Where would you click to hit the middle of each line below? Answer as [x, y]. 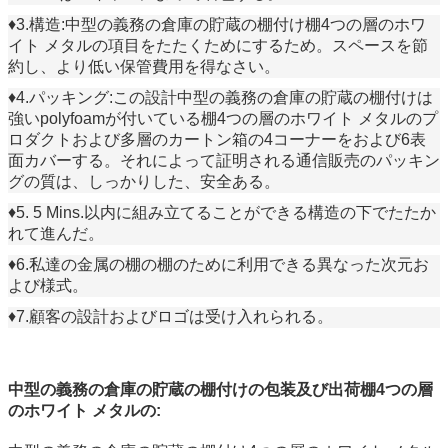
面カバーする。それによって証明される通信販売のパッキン [224, 160]
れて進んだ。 [56, 233]
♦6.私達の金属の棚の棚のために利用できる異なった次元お [218, 264]
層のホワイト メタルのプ [348, 118]
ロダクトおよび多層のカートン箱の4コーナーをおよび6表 [217, 139]
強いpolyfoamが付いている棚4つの [133, 118]
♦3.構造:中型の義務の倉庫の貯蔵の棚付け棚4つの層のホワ [217, 24]
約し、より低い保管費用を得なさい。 [144, 66]
